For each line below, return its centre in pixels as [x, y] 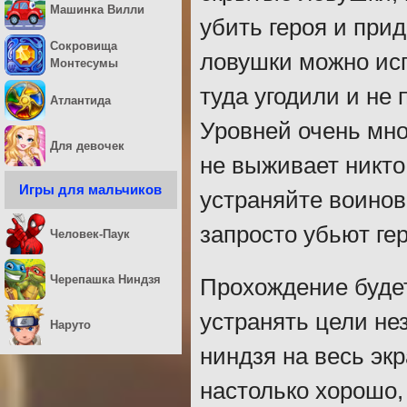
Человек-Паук [90, 233]
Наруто [70, 324]
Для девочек [87, 145]
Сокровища [84, 46]
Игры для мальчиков [91, 189]
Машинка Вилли [97, 9]
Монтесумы [84, 64]
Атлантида [80, 100]
